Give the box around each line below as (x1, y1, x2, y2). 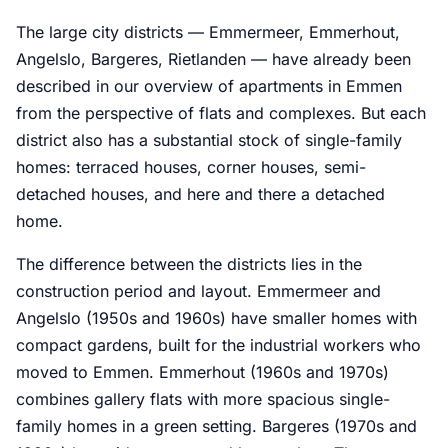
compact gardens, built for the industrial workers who (16, 335, 421, 356)
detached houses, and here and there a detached (16, 184, 385, 205)
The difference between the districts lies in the (16, 254, 362, 275)
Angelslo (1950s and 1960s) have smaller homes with (16, 308, 417, 329)
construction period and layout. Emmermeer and (16, 281, 381, 302)
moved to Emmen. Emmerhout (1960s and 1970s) (16, 362, 389, 383)
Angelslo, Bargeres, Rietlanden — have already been (16, 49, 411, 70)
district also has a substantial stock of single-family (16, 130, 402, 151)
